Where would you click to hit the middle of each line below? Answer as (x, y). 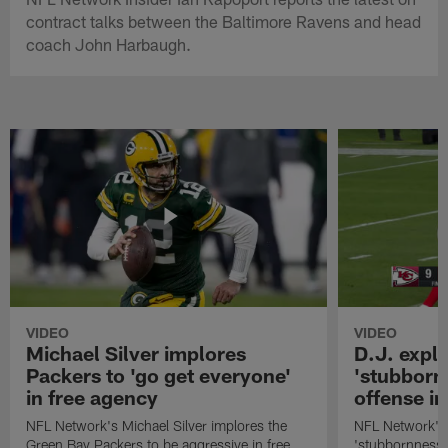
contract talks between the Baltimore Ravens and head (224, 20)
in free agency (92, 396)
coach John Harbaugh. (109, 43)
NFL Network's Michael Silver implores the (157, 425)
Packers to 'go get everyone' (159, 374)
